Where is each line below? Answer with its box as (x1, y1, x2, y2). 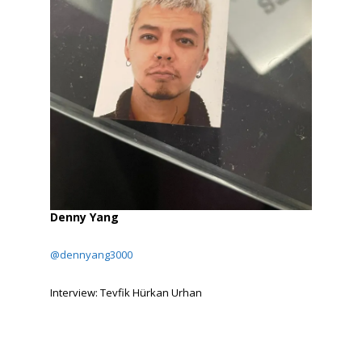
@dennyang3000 (50, 246, 133, 262)
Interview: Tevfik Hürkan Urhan (50, 284, 203, 300)
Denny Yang (50, 208, 120, 225)
